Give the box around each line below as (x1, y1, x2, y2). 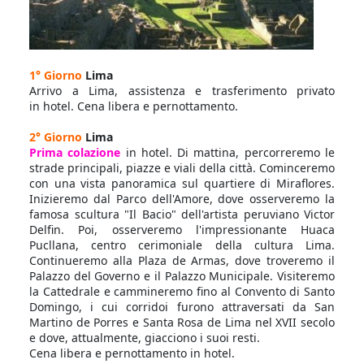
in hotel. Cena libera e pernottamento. (29, 98, 238, 114)
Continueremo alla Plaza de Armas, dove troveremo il (29, 253, 335, 268)
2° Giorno (29, 129, 82, 145)
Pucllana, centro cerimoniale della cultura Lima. (29, 237, 335, 253)
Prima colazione (29, 145, 126, 160)
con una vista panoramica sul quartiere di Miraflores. (29, 175, 335, 191)
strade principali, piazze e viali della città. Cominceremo (29, 160, 335, 175)
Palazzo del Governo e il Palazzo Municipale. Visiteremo (29, 268, 335, 284)
